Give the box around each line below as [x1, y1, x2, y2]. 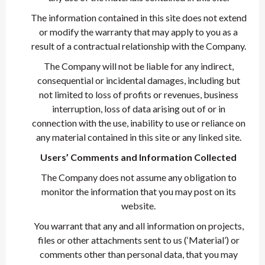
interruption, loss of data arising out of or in [51, 103, 225, 114]
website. [121, 200, 156, 211]
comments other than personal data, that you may [39, 248, 238, 260]
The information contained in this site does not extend [30, 12, 247, 23]
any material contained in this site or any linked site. [35, 131, 241, 143]
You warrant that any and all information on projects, [33, 220, 244, 231]
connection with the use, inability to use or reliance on [31, 117, 245, 128]
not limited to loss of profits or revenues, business [38, 89, 238, 100]
